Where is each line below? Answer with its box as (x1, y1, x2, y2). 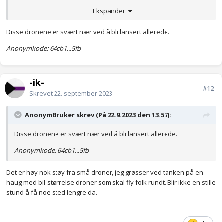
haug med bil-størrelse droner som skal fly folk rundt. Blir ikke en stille (6, 178, 216, 187)
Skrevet (29, 89, 54, 98)
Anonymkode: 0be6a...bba (14, 7, 91, 16)
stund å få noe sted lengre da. (6, 188, 99, 197)
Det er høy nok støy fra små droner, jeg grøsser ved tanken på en (6, 168, 203, 177)
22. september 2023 (54, 89, 112, 98)
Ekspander (92, 6, 128, 15)
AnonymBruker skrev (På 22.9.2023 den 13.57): (25, 111, 171, 120)
